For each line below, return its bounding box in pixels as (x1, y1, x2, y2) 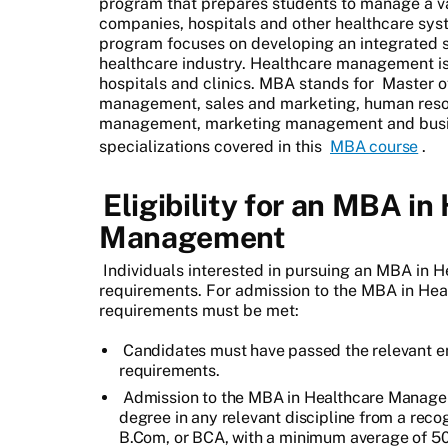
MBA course (330, 136, 419, 156)
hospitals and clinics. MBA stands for (99, 73, 378, 93)
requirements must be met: (99, 300, 299, 320)
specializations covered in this (99, 136, 326, 156)
